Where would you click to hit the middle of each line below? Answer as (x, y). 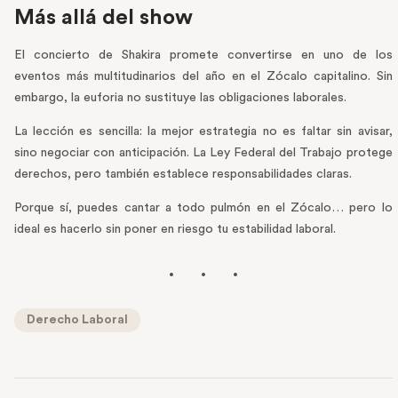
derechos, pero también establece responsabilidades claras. (183, 175)
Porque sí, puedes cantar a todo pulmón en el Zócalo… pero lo (203, 208)
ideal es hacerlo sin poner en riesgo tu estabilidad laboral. (175, 230)
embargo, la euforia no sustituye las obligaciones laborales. (180, 98)
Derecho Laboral (77, 320)
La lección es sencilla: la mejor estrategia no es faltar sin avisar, (203, 132)
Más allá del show (103, 18)
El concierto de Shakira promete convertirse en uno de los (203, 56)
